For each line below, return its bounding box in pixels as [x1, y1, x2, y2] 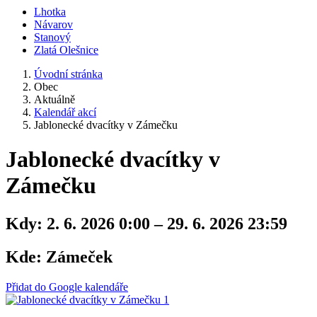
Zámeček [42, 247, 113, 266]
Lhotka [34, 6, 66, 18]
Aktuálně [34, 93, 75, 105]
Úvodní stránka [34, 68, 103, 80]
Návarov [34, 18, 73, 30]
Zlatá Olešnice [34, 44, 98, 56]
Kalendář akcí [34, 106, 96, 118]
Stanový [34, 31, 71, 43]
